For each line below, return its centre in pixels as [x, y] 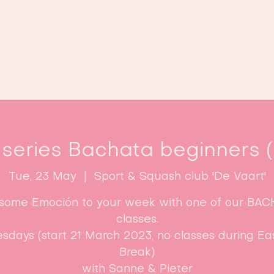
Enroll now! [211, 74]
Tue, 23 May [42, 177]
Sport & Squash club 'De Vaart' [180, 177]
